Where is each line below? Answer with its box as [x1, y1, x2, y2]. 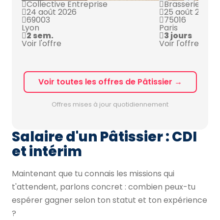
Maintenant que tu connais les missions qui [12, 168, 174, 179]
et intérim [12, 142, 82, 161]
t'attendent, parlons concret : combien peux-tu [12, 181, 195, 192]
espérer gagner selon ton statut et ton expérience [12, 194, 207, 206]
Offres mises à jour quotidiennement [52, 100, 168, 109]
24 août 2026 [27, 6, 77, 18]
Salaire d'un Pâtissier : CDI [12, 127, 197, 146]
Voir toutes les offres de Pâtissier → [38, 76, 182, 87]
